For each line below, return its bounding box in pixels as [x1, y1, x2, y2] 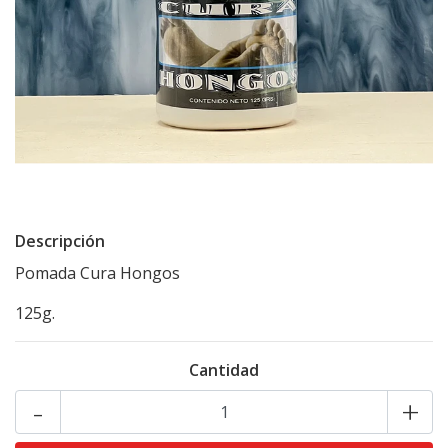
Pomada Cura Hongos [15, 262, 180, 284]
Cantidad [189, 359, 259, 381]
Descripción [15, 230, 105, 252]
